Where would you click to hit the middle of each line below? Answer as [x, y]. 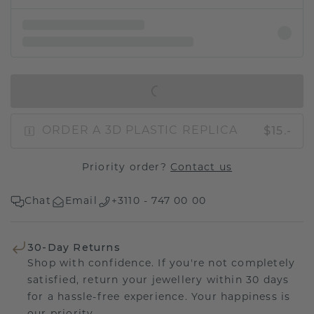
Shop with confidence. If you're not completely [162, 264]
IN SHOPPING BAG [149, 90]
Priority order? [126, 168]
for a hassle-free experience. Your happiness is [159, 297]
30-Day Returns [74, 247]
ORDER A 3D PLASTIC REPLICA [140, 131]
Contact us [202, 168]
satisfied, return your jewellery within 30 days [158, 280]
